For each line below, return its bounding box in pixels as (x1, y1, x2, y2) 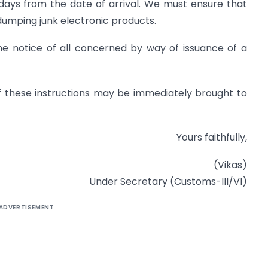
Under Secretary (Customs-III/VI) (89, 175, 247, 189)
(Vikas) (214, 158, 247, 172)
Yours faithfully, (176, 130, 247, 145)
